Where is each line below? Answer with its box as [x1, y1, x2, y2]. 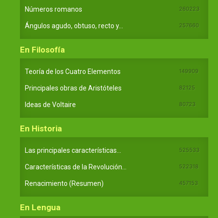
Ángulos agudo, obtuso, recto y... [25, 21, 123, 30]
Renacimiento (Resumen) [25, 179, 104, 187]
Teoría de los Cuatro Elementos [25, 67, 121, 75]
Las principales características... [25, 146, 121, 154]
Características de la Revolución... [25, 163, 127, 171]
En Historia [20, 123, 62, 133]
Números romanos [25, 5, 82, 13]
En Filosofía [20, 44, 65, 54]
